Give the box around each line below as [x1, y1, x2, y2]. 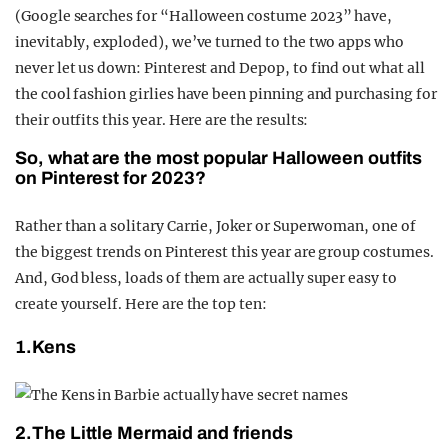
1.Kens [15, 337, 80, 358]
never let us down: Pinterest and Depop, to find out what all [15, 59, 425, 78]
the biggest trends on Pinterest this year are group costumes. [15, 243, 434, 262]
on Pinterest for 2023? [15, 168, 206, 189]
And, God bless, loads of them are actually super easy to [15, 269, 397, 288]
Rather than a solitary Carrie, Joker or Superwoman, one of [15, 217, 416, 236]
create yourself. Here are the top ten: [15, 295, 267, 314]
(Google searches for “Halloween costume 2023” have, [15, 7, 393, 26]
